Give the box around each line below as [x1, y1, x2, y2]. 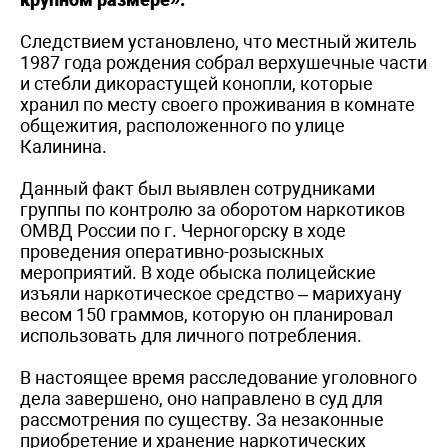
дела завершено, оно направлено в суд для [20, 387, 383, 409]
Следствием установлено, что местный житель [20, 30, 417, 52]
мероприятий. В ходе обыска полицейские [20, 261, 376, 283]
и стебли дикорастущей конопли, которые [20, 72, 373, 94]
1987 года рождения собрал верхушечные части [20, 51, 427, 73]
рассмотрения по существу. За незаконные [20, 408, 384, 430]
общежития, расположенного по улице [20, 114, 345, 136]
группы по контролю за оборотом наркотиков [20, 198, 405, 220]
